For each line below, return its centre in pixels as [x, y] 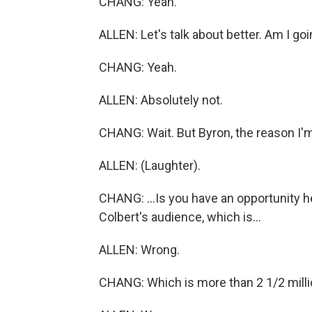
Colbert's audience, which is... [180, 217]
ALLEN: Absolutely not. [161, 100]
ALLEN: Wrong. [139, 250]
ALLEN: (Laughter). [150, 165]
